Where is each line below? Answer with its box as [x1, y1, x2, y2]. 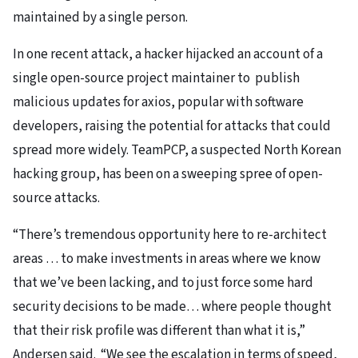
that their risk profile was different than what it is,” [13, 321, 305, 341]
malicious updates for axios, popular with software [13, 93, 304, 113]
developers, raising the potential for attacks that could [13, 117, 331, 137]
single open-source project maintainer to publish [13, 69, 300, 89]
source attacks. [13, 189, 100, 209]
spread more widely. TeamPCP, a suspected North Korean [13, 141, 341, 161]
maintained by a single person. [13, 8, 190, 28]
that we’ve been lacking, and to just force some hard [13, 273, 313, 293]
